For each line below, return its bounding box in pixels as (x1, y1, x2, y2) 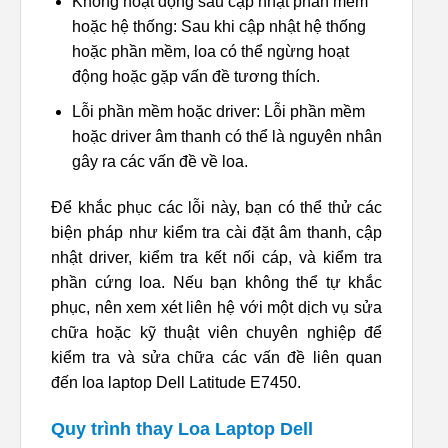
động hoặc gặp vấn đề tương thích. (71, 68, 320, 86)
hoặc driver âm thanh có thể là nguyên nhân (71, 127, 382, 145)
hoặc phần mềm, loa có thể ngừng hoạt (71, 43, 349, 61)
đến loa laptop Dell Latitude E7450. (51, 373, 301, 391)
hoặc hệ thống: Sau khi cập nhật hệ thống (71, 18, 366, 36)
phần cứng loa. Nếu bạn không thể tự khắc (51, 273, 382, 291)
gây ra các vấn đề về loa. (71, 152, 248, 170)
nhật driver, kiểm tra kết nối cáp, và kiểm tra (51, 248, 382, 266)
